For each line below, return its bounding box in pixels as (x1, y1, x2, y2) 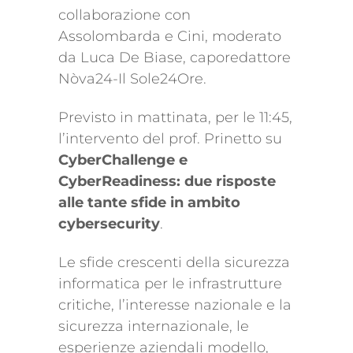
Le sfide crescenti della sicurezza (58, 254, 290, 272)
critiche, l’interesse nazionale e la (58, 296, 292, 314)
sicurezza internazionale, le (58, 318, 249, 336)
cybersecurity (58, 215, 160, 233)
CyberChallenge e (58, 151, 188, 169)
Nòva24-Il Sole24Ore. (58, 70, 206, 88)
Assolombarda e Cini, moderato (58, 28, 281, 46)
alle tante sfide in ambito (58, 194, 240, 212)
